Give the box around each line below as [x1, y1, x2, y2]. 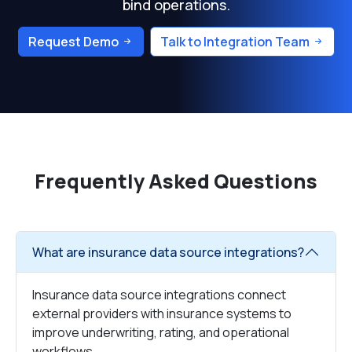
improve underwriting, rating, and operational [32, 324, 289, 341]
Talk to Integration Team [159, 33, 312, 50]
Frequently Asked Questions [35, 167, 317, 195]
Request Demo [27, 33, 121, 50]
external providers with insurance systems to [32, 305, 291, 322]
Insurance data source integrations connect [32, 286, 286, 303]
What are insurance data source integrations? [32, 243, 304, 261]
